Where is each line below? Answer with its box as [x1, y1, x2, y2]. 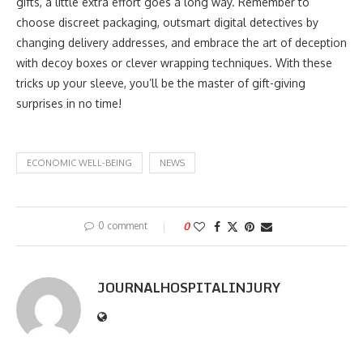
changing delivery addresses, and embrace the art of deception [16, 36, 347, 49]
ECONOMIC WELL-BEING [27, 157, 132, 169]
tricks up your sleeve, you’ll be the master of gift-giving [16, 76, 305, 90]
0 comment [98, 220, 147, 232]
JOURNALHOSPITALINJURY [97, 277, 280, 298]
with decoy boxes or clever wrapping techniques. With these [16, 56, 332, 70]
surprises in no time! [16, 96, 122, 110]
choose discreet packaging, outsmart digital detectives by [16, 15, 318, 29]
